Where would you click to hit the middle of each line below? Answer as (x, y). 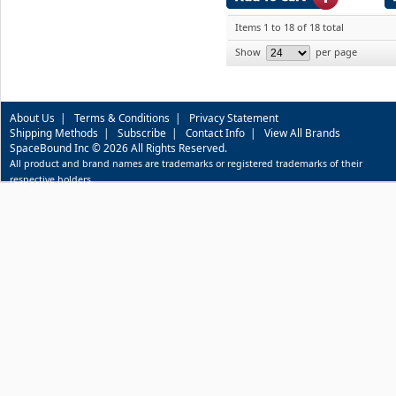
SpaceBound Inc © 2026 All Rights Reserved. (118, 147)
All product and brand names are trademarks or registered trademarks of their (186, 163)
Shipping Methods (54, 132)
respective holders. (52, 179)
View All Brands (302, 132)
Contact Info (215, 132)
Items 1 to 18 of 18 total (289, 27)
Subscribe (142, 132)
